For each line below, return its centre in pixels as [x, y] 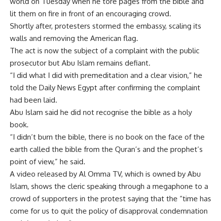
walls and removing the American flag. [74, 38]
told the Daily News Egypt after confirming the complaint [105, 87]
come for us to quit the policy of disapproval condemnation [109, 211]
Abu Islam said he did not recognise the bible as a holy [101, 112]
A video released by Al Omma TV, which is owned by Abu [105, 174]
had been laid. [34, 100]
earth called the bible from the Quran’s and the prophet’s [106, 149]
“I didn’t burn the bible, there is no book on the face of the [107, 137]
